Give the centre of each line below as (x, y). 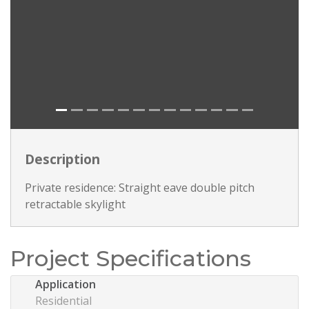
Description (62, 159)
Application (66, 284)
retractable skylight (75, 204)
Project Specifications (131, 258)
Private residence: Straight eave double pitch (140, 187)
